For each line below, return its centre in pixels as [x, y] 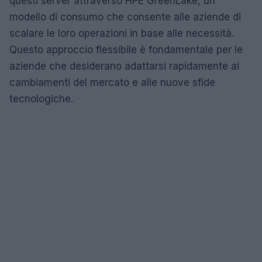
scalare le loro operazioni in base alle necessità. [122, 33]
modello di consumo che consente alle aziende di [125, 17]
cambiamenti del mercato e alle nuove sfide [112, 82]
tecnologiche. [41, 99]
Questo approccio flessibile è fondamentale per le [126, 50]
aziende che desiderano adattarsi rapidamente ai [124, 66]
